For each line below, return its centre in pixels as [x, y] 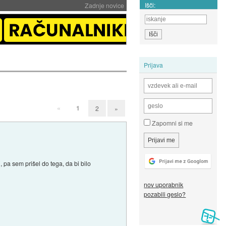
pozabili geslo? [165, 194]
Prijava [154, 65]
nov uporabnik [164, 185]
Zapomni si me [172, 123]
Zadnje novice [104, 5]
